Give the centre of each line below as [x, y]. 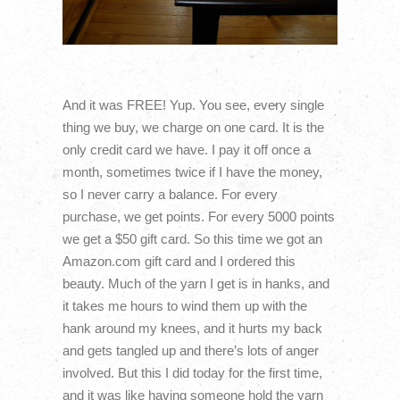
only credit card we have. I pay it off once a [186, 149]
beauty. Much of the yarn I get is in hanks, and [196, 283]
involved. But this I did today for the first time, [192, 372]
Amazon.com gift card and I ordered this [179, 261]
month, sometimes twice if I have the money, [192, 171]
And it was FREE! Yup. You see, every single [193, 104]
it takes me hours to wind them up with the [184, 305]
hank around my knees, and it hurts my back [192, 328]
